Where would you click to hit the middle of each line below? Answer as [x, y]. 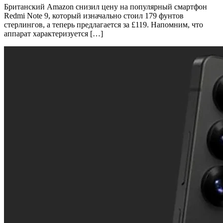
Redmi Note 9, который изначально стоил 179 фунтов [94, 16]
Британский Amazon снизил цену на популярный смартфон [106, 7]
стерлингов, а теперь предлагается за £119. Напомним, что [104, 25]
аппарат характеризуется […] [54, 34]
